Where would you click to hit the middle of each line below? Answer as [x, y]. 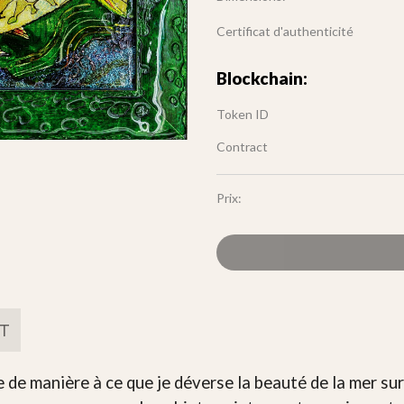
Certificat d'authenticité [285, 31]
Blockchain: [262, 78]
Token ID [243, 114]
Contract [242, 147]
